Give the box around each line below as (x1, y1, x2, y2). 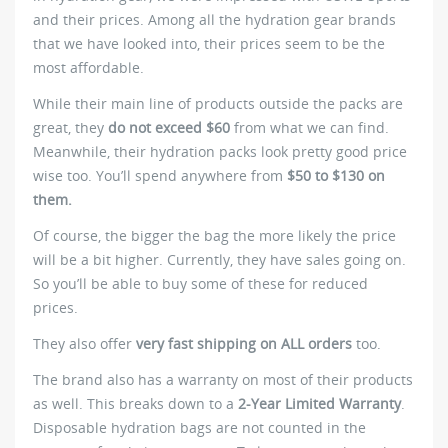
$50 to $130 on (287, 166, 385, 186)
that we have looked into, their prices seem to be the (33, 34, 385, 54)
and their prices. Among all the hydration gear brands (33, 10, 396, 30)
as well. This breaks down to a (33, 393, 238, 413)
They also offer (33, 334, 136, 354)
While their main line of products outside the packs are (33, 94, 403, 114)
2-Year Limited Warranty (238, 393, 401, 413)
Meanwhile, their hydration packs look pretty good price (33, 142, 407, 162)
